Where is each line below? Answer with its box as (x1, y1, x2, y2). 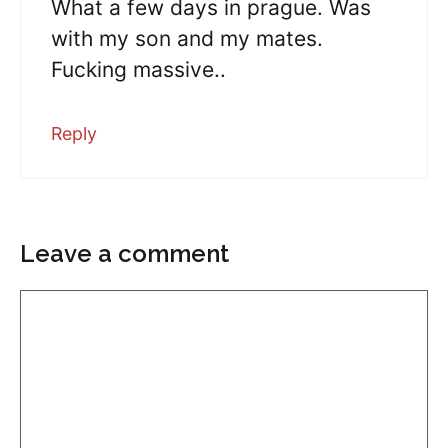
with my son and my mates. (51, 26, 323, 51)
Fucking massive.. (51, 57, 226, 82)
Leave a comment (20, 239, 229, 268)
